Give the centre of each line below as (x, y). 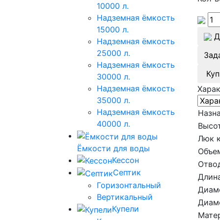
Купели (125, 209)
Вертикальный (125, 197)
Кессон (125, 160)
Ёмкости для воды (113, 148)
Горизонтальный (129, 185)
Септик (127, 173)
